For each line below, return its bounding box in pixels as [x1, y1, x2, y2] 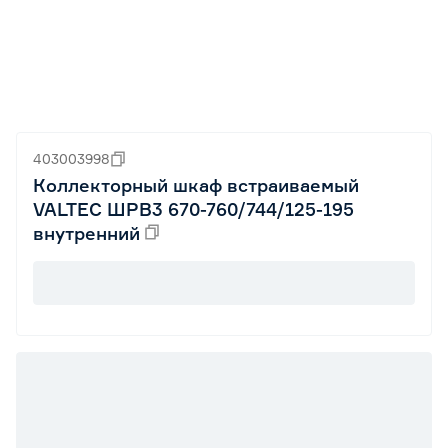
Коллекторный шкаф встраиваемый [33, 174, 359, 196]
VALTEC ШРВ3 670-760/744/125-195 [33, 198, 354, 220]
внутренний [33, 222, 140, 244]
